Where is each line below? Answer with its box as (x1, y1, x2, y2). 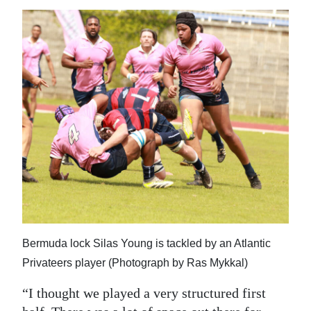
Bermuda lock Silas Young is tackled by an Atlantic (22, 237, 271, 249)
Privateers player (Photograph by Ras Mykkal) (22, 256, 248, 269)
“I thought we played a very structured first (22, 285, 266, 301)
